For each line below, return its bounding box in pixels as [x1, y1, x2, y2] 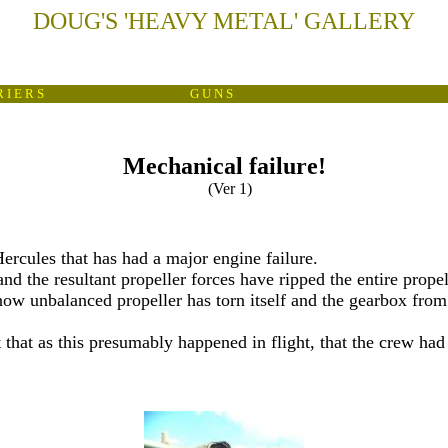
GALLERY [298, 8, 415, 34]
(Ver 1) [196, 180, 252, 197]
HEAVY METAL [128, 8, 294, 34]
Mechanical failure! [122, 153, 326, 179]
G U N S [190, 86, 233, 101]
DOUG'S [33, 8, 124, 34]
